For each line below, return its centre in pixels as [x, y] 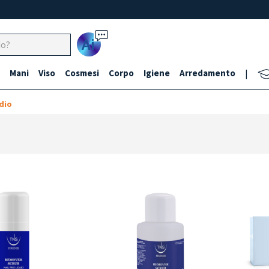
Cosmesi [82, 73]
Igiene [157, 73]
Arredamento [207, 73]
